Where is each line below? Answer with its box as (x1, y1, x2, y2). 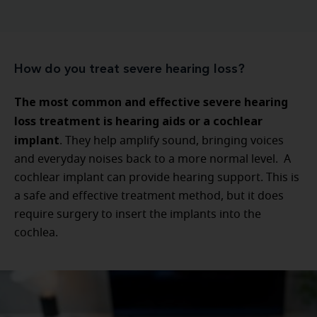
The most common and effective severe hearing (14, 94, 288, 110)
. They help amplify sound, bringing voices (59, 135, 284, 146)
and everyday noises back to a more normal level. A (14, 154, 291, 165)
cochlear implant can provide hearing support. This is (14, 172, 299, 183)
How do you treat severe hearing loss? (14, 63, 245, 76)
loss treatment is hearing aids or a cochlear (14, 113, 263, 129)
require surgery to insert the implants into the (14, 209, 261, 220)
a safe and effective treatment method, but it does (14, 190, 284, 202)
